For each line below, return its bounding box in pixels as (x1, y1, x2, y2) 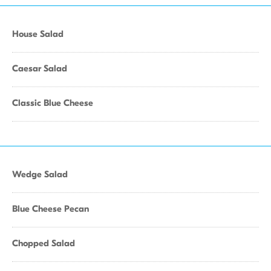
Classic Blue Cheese (12, 97, 93, 108)
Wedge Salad (12, 169, 68, 180)
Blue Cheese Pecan (12, 203, 89, 214)
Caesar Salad (12, 63, 67, 74)
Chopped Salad (12, 238, 75, 249)
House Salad (12, 28, 64, 39)
